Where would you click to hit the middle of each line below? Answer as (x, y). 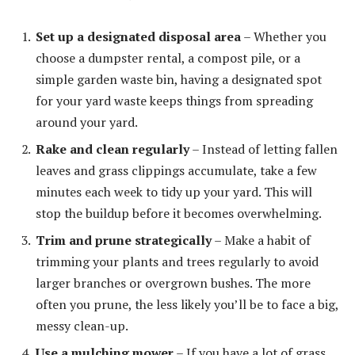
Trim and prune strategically (124, 240)
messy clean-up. (82, 326)
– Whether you (284, 37)
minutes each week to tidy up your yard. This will (174, 192)
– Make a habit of (261, 240)
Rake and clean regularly (113, 149)
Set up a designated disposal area (138, 37)
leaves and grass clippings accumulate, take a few (176, 171)
